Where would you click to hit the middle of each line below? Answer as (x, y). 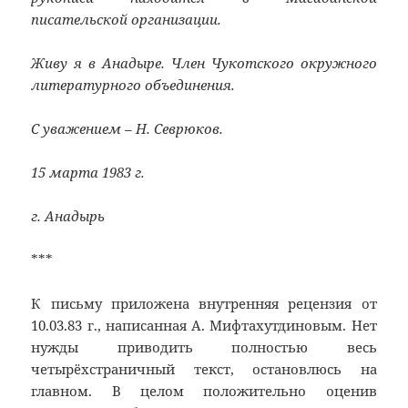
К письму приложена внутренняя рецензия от (204, 303)
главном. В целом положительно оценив (204, 390)
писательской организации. (127, 19)
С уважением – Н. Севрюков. (127, 128)
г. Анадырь (68, 215)
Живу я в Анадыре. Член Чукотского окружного (204, 62)
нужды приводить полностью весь (204, 347)
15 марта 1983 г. (88, 172)
